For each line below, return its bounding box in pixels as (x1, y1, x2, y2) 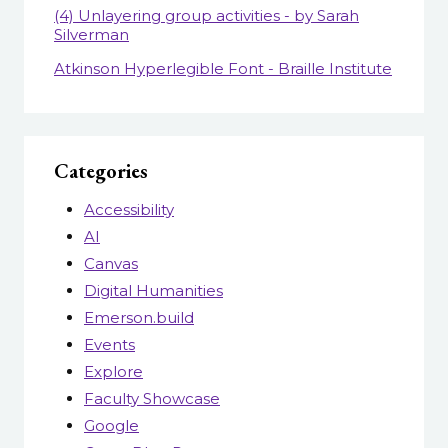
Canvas (84, 253, 138, 273)
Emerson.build (84, 307, 194, 327)
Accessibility (84, 199, 174, 219)
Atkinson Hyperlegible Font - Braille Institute (54, 59, 392, 79)
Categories (54, 157, 148, 184)
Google (84, 415, 139, 435)
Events (84, 334, 135, 354)
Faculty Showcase (84, 388, 220, 408)
